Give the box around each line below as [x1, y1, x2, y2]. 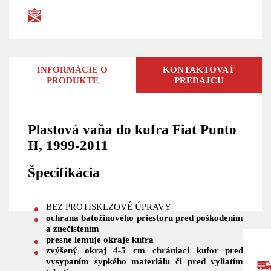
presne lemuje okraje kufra [45, 234, 154, 245]
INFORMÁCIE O [37, 64, 108, 74]
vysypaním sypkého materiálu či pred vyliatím [45, 256, 244, 267]
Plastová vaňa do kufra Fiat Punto [27, 122, 237, 138]
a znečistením [45, 223, 99, 234]
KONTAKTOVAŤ [163, 64, 235, 74]
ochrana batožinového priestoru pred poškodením [45, 212, 244, 223]
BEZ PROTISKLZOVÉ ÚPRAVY [45, 201, 171, 212]
